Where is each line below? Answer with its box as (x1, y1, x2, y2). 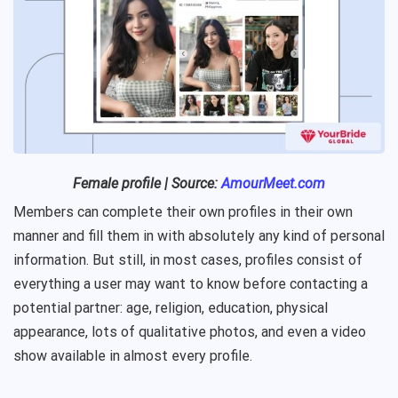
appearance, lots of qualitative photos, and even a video (13, 323, 366, 341)
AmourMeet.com (221, 175, 325, 193)
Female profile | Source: (73, 175, 221, 193)
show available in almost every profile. (13, 347, 252, 365)
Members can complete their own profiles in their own (13, 203, 353, 221)
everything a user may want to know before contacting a (13, 275, 368, 293)
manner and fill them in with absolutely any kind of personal (13, 227, 385, 245)
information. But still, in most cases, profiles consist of (13, 251, 362, 269)
